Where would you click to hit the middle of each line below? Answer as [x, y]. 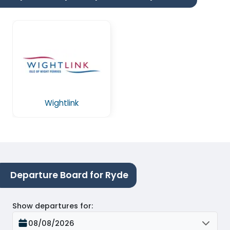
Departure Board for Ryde [69, 175]
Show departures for [52, 206]
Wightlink [62, 103]
